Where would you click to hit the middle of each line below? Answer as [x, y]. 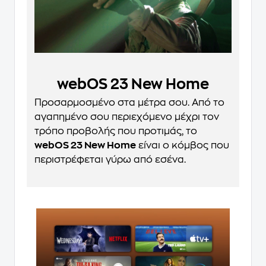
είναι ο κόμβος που [183, 146]
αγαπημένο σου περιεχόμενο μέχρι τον [127, 117]
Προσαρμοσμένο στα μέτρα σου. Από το [129, 103]
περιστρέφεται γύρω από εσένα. [110, 160]
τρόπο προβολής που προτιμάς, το [116, 132]
